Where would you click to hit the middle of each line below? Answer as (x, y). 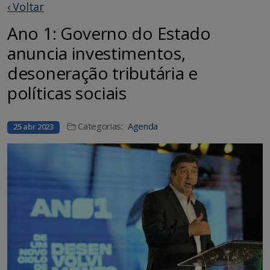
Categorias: (100, 126)
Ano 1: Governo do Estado (109, 33)
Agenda (143, 126)
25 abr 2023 (33, 127)
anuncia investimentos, (96, 53)
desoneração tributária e (102, 73)
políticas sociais (67, 93)
